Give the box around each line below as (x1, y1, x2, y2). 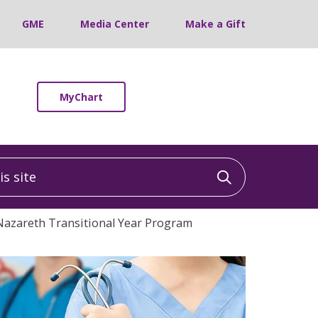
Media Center (80, 17, 149, 31)
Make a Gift (185, 17, 246, 31)
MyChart (60, 89, 103, 104)
